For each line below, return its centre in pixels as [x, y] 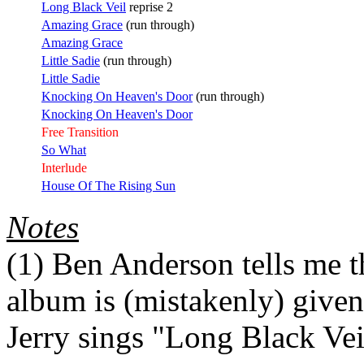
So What [64, 149]
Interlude [64, 167]
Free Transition [80, 132]
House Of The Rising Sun [108, 185]
